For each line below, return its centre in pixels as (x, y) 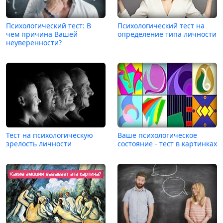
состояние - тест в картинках (167, 144)
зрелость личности (39, 144)
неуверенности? (34, 43)
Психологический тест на (161, 26)
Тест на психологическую (50, 135)
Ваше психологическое (157, 135)
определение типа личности (167, 34)
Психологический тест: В (49, 26)
